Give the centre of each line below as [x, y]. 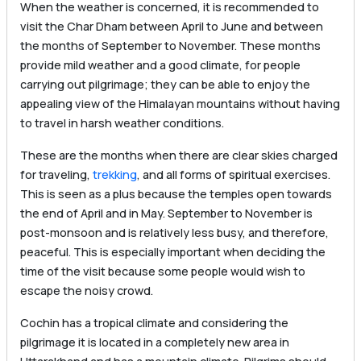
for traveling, [56, 175]
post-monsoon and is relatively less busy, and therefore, [174, 233]
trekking [115, 175]
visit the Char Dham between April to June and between [172, 27]
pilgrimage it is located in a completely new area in [155, 342]
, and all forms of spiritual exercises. [234, 175]
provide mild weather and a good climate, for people [160, 65]
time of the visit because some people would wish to [163, 272]
